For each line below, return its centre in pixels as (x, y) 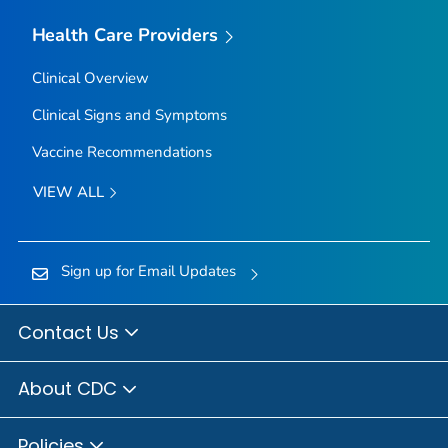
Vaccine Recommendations (121, 151)
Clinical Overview (90, 77)
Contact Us (71, 332)
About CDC (70, 389)
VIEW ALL (70, 191)
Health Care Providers (125, 35)
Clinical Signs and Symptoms (129, 114)
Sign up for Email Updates (148, 271)
